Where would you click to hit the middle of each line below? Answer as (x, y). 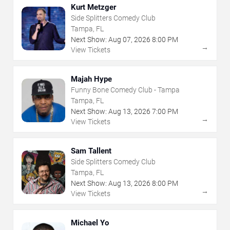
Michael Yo (90, 223)
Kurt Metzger (93, 7)
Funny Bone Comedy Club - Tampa (125, 90)
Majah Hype (91, 79)
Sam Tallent (91, 151)
